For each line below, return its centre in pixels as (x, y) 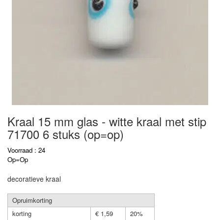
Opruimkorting (32, 200)
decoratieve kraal (34, 179)
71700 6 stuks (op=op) (66, 134)
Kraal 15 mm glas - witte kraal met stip (107, 121)
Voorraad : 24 (26, 150)
